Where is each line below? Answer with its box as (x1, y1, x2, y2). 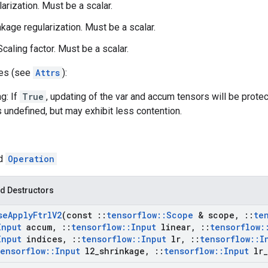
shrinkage (99, 245, 145, 257)
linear (156, 221, 191, 233)
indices (22, 233, 62, 245)
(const (62, 209, 97, 221)
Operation (8, 153, 54, 165)
